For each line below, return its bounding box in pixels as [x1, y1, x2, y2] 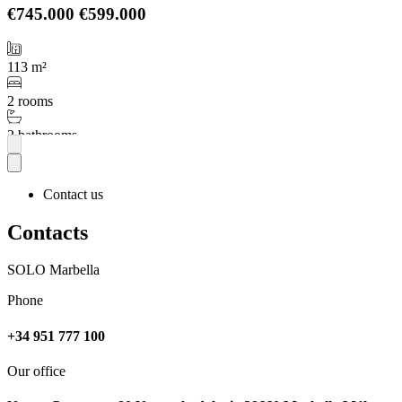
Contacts [7, 220, 88, 244]
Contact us [43, 186, 103, 202]
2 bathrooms [7, 127, 77, 143]
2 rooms [7, 92, 53, 109]
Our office [7, 363, 66, 379]
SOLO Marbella [7, 262, 100, 278]
